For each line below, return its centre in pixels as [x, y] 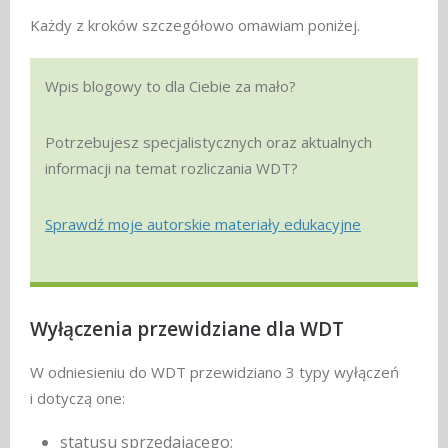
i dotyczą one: [77, 398]
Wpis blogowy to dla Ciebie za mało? [170, 86]
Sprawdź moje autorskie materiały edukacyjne [203, 224]
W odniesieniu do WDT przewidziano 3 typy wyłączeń [214, 372]
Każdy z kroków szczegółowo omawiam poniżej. [195, 25]
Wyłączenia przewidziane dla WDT [187, 329]
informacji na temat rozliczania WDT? [171, 168]
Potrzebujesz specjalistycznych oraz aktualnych [208, 142]
